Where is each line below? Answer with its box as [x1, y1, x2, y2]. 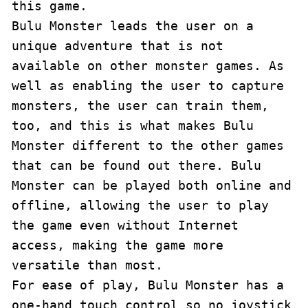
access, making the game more [12, 238, 223, 252]
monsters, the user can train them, [12, 98, 269, 113]
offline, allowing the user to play [12, 198, 269, 212]
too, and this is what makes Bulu [12, 118, 254, 133]
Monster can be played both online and [12, 178, 291, 192]
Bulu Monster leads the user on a [12, 19, 254, 33]
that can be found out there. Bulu [12, 158, 261, 173]
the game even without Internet [12, 218, 239, 232]
